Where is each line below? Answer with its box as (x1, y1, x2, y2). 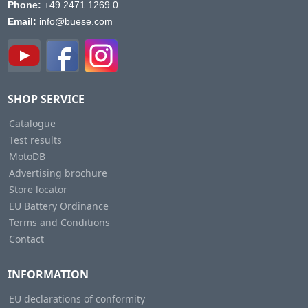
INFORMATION (7, 267, 89, 282)
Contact (8, 232, 44, 245)
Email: (7, 16, 36, 27)
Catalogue (8, 117, 56, 130)
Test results (8, 133, 62, 146)
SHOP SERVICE (7, 91, 85, 107)
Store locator (8, 183, 67, 196)
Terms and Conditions (8, 216, 110, 229)
